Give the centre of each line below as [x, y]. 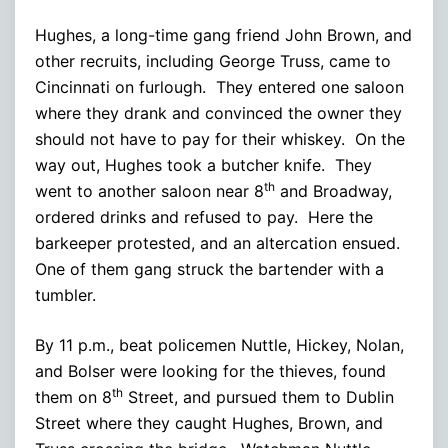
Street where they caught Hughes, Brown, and [209, 422]
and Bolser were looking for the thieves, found [210, 370]
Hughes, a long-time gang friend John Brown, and [223, 34]
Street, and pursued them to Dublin [258, 396]
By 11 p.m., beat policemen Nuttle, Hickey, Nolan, [219, 344]
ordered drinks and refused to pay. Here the [204, 216]
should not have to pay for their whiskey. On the [220, 138]
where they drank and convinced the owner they [218, 112]
